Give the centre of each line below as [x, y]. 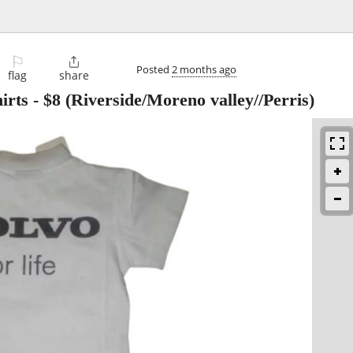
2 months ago [204, 69]
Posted [154, 69]
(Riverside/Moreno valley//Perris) [188, 100]
